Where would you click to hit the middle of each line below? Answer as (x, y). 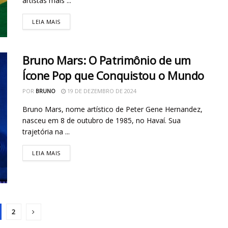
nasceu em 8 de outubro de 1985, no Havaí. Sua (102, 120)
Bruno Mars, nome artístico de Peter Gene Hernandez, (112, 109)
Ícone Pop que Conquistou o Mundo (113, 75)
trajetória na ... (46, 131)
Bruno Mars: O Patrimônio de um (107, 60)
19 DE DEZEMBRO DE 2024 (101, 91)
